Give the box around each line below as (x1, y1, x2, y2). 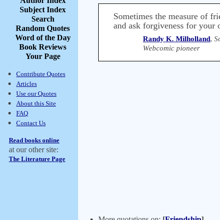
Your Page (25, 52, 60, 60)
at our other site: (9, 145, 58, 154)
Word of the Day (15, 33, 71, 42)
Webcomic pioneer (143, 44, 202, 52)
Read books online (9, 137, 59, 144)
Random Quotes (16, 24, 70, 32)
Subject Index (20, 5, 66, 14)
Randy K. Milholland (143, 35, 211, 43)
